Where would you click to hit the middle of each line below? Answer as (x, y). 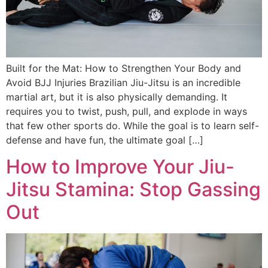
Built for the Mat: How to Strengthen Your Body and (124, 68)
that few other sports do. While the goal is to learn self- (133, 125)
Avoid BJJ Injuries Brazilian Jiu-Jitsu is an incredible (123, 82)
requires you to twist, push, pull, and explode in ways (127, 111)
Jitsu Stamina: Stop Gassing (133, 190)
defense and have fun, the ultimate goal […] (105, 140)
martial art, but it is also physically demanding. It (117, 97)
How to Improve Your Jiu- (120, 167)
